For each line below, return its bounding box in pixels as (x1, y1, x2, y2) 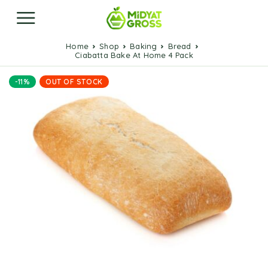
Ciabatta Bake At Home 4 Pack (80, 50, 193, 60)
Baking (135, 41, 157, 51)
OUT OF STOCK (45, 77, 103, 86)
